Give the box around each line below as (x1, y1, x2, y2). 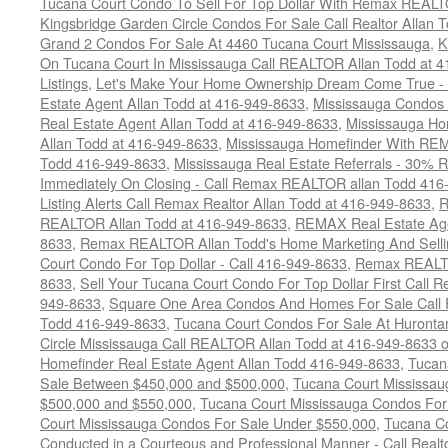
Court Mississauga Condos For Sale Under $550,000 (40, 412, 376, 433)
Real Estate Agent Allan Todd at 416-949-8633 (40, 112, 338, 133)
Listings (40, 72, 88, 93)
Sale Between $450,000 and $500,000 (40, 372, 285, 393)
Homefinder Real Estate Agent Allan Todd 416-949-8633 (40, 352, 400, 373)
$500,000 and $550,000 (40, 392, 192, 413)
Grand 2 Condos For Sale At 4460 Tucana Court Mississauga (40, 32, 430, 53)
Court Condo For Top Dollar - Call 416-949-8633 (40, 252, 347, 273)
